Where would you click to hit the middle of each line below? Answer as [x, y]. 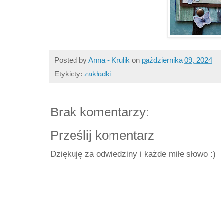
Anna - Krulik [109, 60]
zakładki [98, 74]
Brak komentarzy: [100, 112]
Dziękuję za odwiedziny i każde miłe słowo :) [133, 154]
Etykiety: [69, 74]
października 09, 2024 [177, 60]
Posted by [71, 60]
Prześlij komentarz [102, 135]
